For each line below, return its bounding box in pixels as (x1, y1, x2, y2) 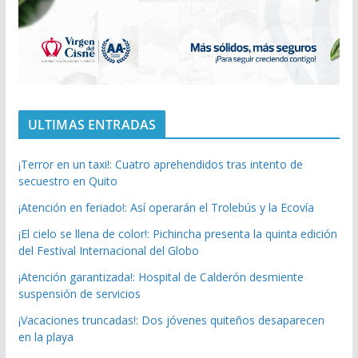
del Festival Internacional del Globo (18, 242, 199, 258)
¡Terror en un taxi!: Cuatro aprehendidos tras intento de (18, 156, 303, 172)
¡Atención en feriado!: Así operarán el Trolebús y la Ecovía (18, 199, 314, 215)
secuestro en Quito (18, 173, 117, 189)
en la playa (18, 328, 74, 344)
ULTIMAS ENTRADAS (27, 115, 157, 133)
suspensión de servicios (18, 285, 141, 301)
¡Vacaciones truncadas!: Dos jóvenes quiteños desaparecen (18, 312, 324, 328)
